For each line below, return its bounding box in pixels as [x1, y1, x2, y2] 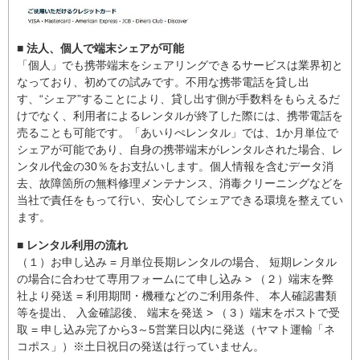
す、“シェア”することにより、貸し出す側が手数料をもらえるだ [17, 92, 340, 106]
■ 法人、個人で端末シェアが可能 [17, 42, 184, 55]
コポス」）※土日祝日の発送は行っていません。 [17, 340, 264, 354]
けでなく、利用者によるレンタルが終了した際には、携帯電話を [17, 109, 343, 123]
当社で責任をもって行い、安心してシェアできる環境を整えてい [17, 194, 343, 207]
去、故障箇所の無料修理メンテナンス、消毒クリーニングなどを [17, 177, 343, 190]
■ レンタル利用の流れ [17, 239, 128, 252]
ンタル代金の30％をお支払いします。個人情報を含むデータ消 [17, 160, 333, 174]
